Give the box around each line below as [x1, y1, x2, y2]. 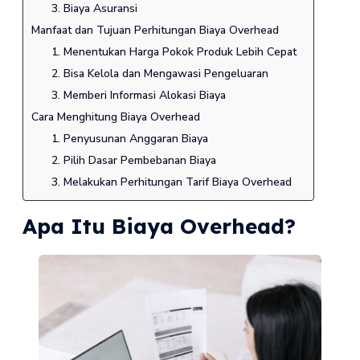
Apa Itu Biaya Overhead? [22, 213, 296, 240]
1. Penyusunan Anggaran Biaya [51, 131, 209, 147]
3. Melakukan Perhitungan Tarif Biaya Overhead [51, 174, 292, 190]
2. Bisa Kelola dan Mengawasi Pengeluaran [51, 66, 269, 82]
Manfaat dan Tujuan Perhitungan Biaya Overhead [31, 22, 279, 39]
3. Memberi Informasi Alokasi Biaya [51, 88, 227, 104]
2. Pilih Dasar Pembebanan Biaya [51, 153, 217, 169]
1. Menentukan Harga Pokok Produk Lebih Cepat [51, 44, 297, 60]
